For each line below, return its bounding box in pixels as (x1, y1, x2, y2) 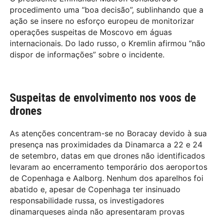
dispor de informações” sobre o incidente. (10, 50, 164, 59)
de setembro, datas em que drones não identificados (10, 150, 205, 161)
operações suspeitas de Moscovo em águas (10, 27, 172, 37)
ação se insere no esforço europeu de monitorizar (10, 16, 194, 26)
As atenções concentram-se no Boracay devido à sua (10, 128, 207, 138)
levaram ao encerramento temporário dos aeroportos (10, 162, 207, 172)
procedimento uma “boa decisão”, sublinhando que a (10, 5, 203, 15)
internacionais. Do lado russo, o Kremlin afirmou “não (10, 38, 205, 48)
